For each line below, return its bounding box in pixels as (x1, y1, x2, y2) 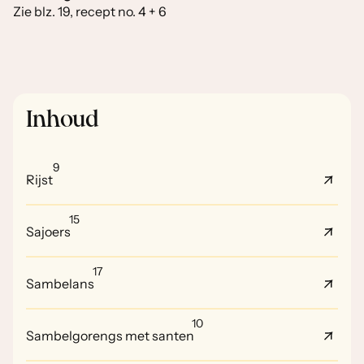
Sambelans (26, 275, 94, 292)
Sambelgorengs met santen (26, 327, 194, 344)
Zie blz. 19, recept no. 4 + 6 (13, 3, 167, 19)
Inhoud (26, 109, 99, 132)
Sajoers (26, 223, 71, 240)
